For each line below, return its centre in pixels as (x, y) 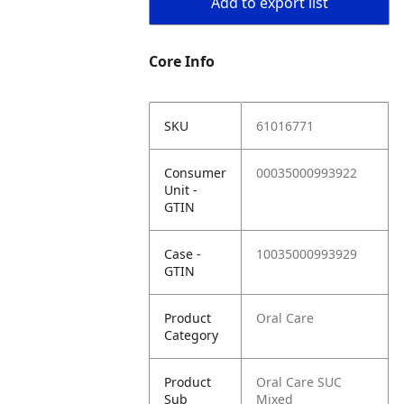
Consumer (196, 173)
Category (192, 335)
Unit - (181, 190)
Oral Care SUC (299, 382)
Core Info (182, 61)
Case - (183, 254)
